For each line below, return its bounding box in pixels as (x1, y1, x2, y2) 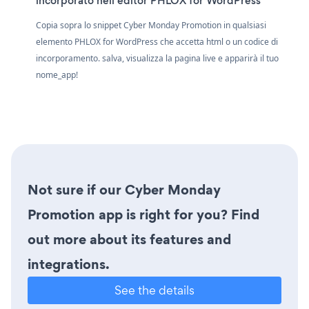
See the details (114, 281, 195, 298)
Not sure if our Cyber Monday (28, 179, 221, 199)
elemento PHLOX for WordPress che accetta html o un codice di (36, 35, 278, 48)
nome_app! (36, 68, 78, 81)
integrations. (28, 254, 110, 274)
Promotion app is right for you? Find (28, 204, 259, 224)
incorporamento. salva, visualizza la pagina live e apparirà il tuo (36, 52, 279, 64)
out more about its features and (28, 229, 231, 249)
